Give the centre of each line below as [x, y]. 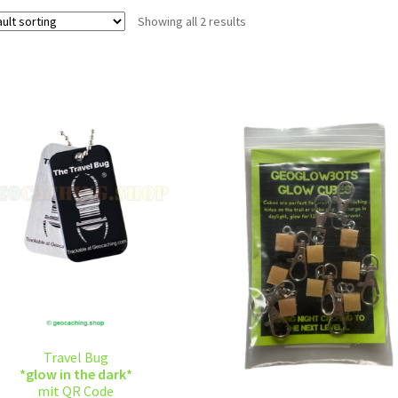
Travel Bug [76, 357]
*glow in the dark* [76, 374]
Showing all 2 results [191, 21]
